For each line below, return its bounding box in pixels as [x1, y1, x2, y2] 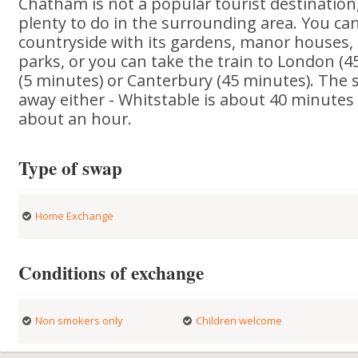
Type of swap [18, 154, 123, 181]
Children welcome [195, 313, 282, 328]
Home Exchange [35, 209, 114, 223]
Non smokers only [35, 313, 124, 328]
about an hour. [18, 108, 133, 129]
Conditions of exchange [18, 259, 205, 286]
